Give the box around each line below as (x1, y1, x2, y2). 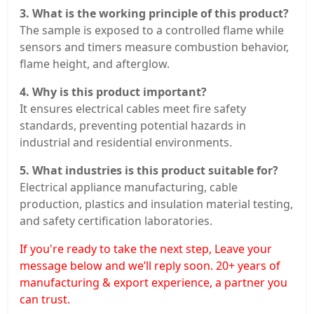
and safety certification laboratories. (20, 213, 212, 229)
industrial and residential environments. (20, 135, 232, 151)
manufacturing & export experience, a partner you (20, 275, 287, 291)
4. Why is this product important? (20, 84, 207, 100)
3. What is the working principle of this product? (20, 6, 289, 22)
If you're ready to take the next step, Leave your (20, 241, 272, 257)
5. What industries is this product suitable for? (20, 163, 278, 179)
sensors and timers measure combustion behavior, (20, 39, 289, 55)
